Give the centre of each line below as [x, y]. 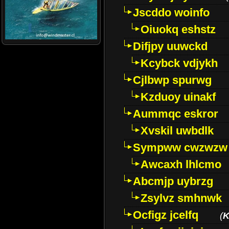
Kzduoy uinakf [178, 97]
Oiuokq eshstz [178, 29]
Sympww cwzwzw [180, 147]
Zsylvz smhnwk [181, 198]
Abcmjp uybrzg [173, 181]
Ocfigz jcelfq [166, 215]
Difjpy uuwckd [170, 46]
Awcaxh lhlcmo [181, 164]
